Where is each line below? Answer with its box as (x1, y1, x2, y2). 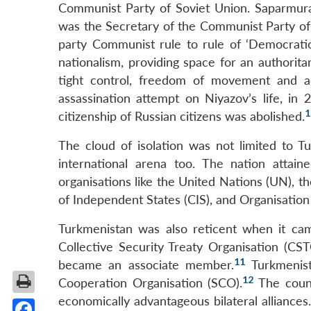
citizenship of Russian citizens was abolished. (58, 109, 305, 124)
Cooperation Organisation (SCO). (58, 276, 243, 291)
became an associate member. (58, 258, 235, 273)
